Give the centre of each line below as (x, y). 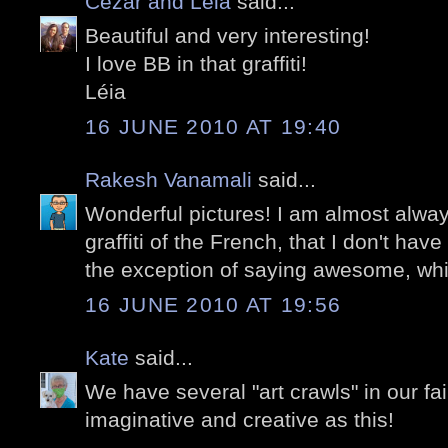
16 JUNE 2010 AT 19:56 (213, 304)
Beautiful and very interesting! (227, 36)
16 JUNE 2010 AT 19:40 (213, 126)
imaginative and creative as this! (239, 420)
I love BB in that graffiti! (196, 64)
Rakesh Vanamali (168, 179)
